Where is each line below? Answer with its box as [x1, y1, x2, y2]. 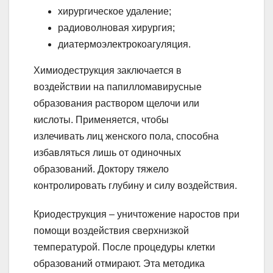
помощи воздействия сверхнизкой [34, 225, 189, 236]
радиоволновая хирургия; [58, 22, 175, 33]
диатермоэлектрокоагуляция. [58, 38, 191, 49]
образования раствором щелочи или [34, 97, 199, 108]
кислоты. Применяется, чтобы [34, 114, 169, 125]
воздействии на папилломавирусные [34, 81, 202, 92]
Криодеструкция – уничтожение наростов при [34, 208, 239, 219]
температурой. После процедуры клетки [34, 241, 215, 252]
